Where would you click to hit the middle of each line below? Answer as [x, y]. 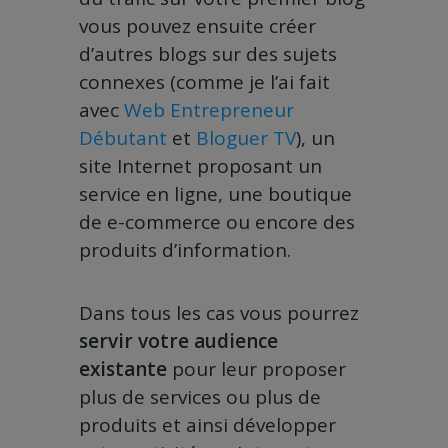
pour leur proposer [259, 369]
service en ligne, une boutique [215, 194]
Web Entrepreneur [209, 110]
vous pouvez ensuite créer [197, 26]
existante [125, 369]
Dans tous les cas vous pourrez [219, 313]
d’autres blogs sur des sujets [208, 54]
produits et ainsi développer [207, 425]
